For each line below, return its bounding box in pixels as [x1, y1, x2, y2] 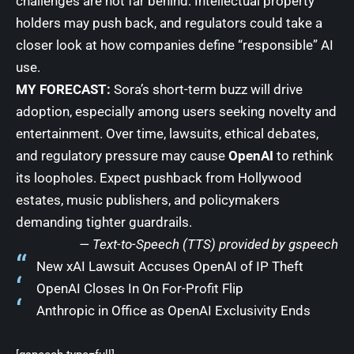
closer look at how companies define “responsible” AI [16, 36, 333, 53]
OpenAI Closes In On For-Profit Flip [36, 280, 243, 296]
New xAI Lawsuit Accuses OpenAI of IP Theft [36, 258, 303, 274]
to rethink [273, 147, 333, 164]
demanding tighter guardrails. [16, 213, 192, 230]
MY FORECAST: [16, 81, 111, 97]
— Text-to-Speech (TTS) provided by [79, 235, 288, 252]
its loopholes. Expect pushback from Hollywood [16, 169, 302, 186]
